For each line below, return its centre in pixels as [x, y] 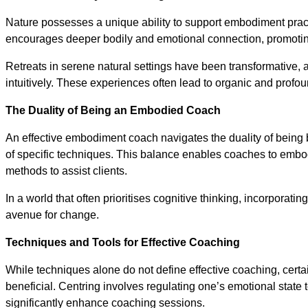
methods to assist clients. [66, 171]
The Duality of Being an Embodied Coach [113, 110]
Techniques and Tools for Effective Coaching [123, 242]
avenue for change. [52, 215]
